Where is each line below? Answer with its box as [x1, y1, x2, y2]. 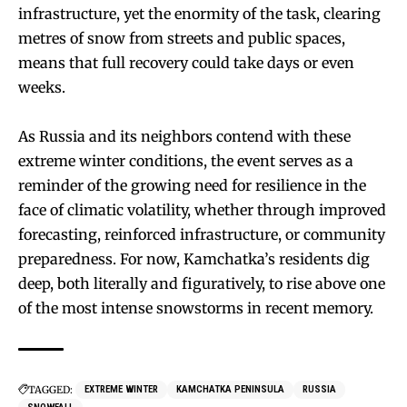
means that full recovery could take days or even [18, 53, 354, 72]
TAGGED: [28, 382, 73, 396]
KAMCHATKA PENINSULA [176, 382, 284, 395]
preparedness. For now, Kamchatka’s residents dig [18, 249, 370, 268]
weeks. [18, 77, 65, 96]
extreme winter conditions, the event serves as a [18, 151, 353, 170]
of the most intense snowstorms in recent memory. [18, 298, 373, 317]
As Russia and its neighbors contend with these [18, 126, 351, 145]
